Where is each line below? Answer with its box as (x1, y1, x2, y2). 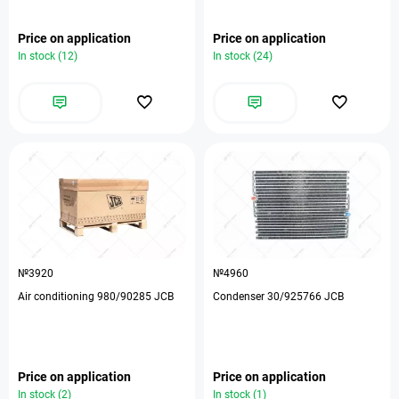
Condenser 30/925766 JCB (213, 290, 344, 303)
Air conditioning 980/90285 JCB (18, 290, 174, 303)
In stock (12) (18, 50, 77, 62)
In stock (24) (213, 50, 273, 62)
